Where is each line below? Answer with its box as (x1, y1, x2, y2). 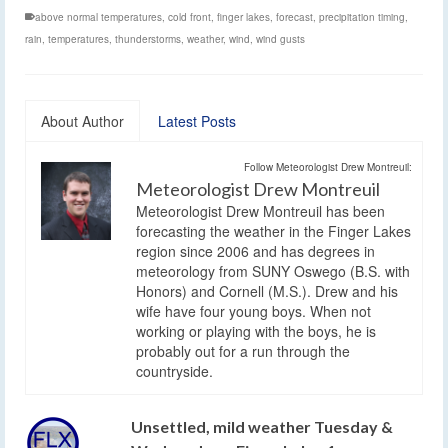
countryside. (136, 360, 213, 381)
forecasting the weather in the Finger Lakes (136, 220, 411, 241)
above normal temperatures (35, 9, 162, 24)
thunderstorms (115, 31, 181, 46)
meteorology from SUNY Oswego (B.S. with (136, 260, 410, 281)
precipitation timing (319, 9, 405, 24)
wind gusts (256, 31, 305, 46)
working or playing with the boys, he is (136, 320, 376, 341)
